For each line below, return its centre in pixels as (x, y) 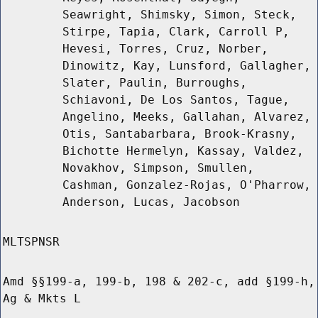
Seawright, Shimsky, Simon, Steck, (180, 15)
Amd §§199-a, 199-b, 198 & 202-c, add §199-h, (159, 282)
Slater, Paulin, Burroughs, (155, 83)
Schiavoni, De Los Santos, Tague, (176, 100)
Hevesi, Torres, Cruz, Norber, (165, 49)
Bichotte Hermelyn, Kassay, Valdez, (183, 151)
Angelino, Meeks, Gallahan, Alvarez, (187, 117)
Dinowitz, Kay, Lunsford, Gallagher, (187, 66)
